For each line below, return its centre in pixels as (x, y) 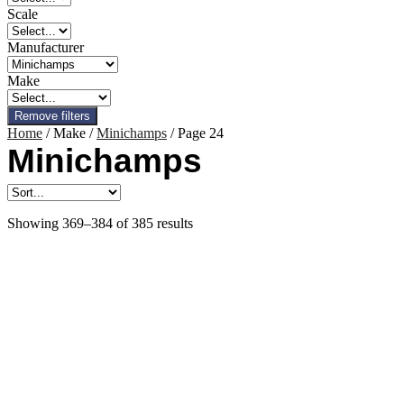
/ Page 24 (195, 133)
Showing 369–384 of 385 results (100, 223)
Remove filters (52, 116)
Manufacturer (46, 47)
